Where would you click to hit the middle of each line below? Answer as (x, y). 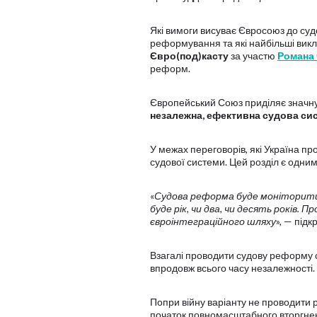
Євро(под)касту (189, 56)
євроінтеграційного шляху (213, 221)
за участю (253, 56)
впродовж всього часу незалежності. (232, 268)
